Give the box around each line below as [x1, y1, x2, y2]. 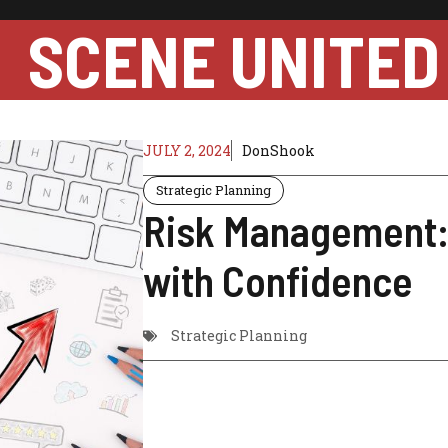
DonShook [241, 141, 315, 160]
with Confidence [142, 255, 413, 305]
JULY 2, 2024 [142, 141, 231, 160]
